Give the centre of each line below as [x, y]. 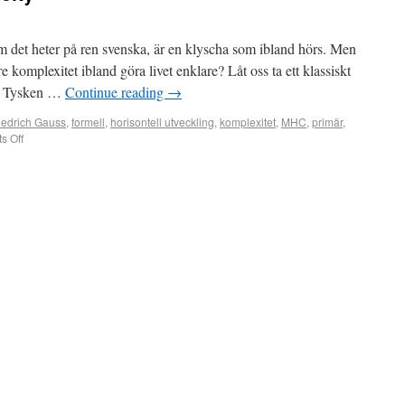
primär [327, 122]
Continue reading [116, 92]
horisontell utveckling [162, 122]
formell [88, 122]
